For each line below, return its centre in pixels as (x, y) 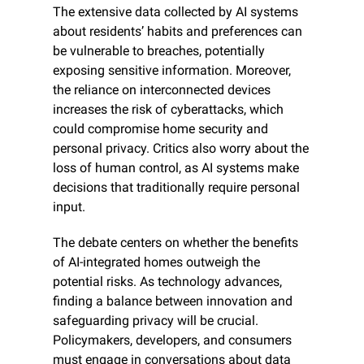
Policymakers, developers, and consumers (172, 340)
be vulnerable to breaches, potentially (159, 50)
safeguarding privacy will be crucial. (156, 320)
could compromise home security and (160, 128)
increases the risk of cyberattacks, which (168, 109)
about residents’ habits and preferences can (178, 31)
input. (69, 206)
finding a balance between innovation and (173, 301)
